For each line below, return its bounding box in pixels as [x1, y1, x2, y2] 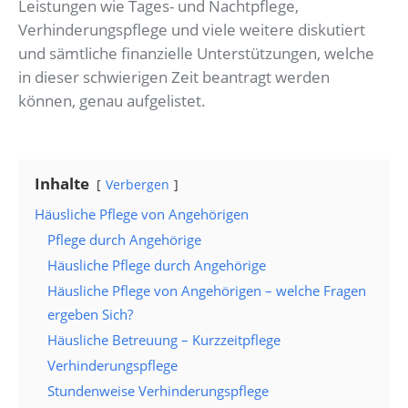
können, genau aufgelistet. [18, 90, 206, 112]
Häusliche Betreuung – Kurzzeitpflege [47, 331, 280, 350]
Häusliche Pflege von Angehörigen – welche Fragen [47, 281, 366, 301]
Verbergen [106, 176, 169, 194]
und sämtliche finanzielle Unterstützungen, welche [18, 43, 374, 65]
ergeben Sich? [47, 305, 133, 324]
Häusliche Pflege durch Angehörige [47, 256, 266, 275]
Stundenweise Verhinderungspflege [47, 382, 269, 401]
